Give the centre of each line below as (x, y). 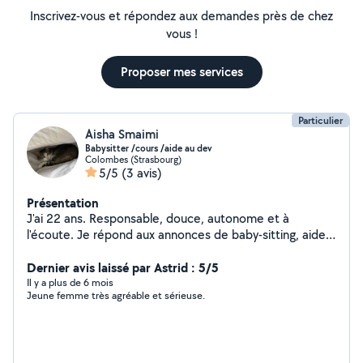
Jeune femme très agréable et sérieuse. (116, 295)
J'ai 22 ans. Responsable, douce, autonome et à (158, 218)
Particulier (320, 120)
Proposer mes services (181, 72)
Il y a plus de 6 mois (70, 282)
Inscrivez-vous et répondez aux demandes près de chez (181, 16)
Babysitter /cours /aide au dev (149, 148)
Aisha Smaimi (122, 134)
